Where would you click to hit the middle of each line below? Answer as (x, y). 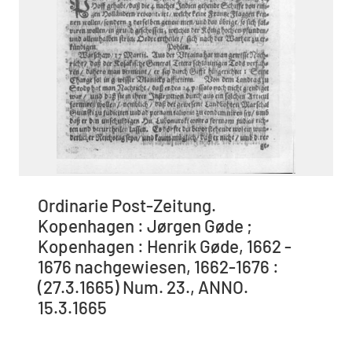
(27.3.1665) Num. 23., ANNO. (143, 286)
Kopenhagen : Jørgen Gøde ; (145, 225)
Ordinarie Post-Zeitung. (127, 205)
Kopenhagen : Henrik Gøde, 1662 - (165, 246)
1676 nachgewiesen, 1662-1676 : (158, 266)
